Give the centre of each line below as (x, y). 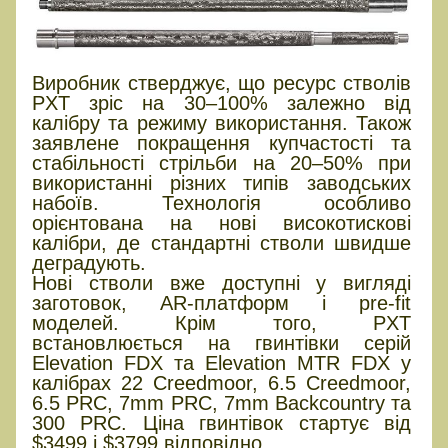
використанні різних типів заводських (222, 182)
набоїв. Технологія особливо (222, 202)
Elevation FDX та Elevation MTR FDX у (222, 362)
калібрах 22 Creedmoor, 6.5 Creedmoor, (222, 382)
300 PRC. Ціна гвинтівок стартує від (222, 422)
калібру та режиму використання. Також (222, 122)
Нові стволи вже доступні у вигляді (222, 282)
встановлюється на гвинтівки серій (222, 342)
